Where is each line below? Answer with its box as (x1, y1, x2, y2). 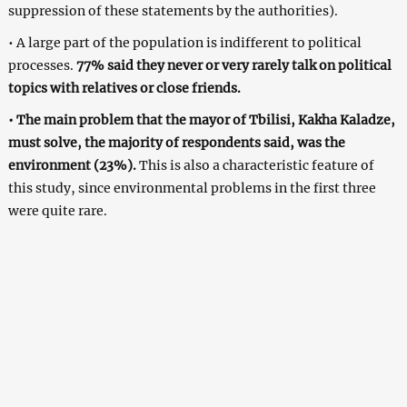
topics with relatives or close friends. (7, 79, 241, 96)
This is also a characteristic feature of (135, 156, 374, 174)
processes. (7, 56, 76, 74)
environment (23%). (7, 156, 136, 174)
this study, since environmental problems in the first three (7, 179, 376, 196)
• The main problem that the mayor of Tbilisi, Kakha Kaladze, (7, 111, 395, 128)
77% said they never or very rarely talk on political (75, 56, 392, 74)
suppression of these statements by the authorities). (7, 2, 338, 19)
